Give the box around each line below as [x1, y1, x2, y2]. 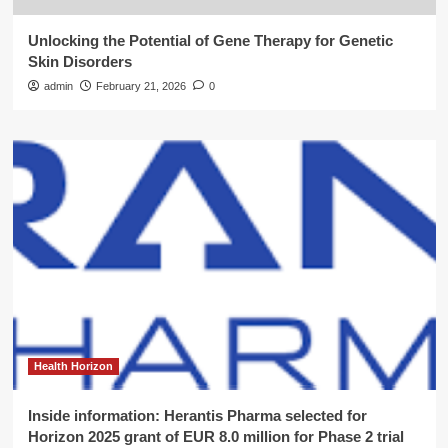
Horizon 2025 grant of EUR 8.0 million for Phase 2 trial [27, 428, 404, 445]
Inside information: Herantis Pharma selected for [27, 407, 367, 424]
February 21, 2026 [95, 80, 186, 92]
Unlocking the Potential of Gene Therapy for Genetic [27, 32, 393, 49]
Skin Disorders [27, 53, 132, 70]
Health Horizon [33, 360, 113, 372]
